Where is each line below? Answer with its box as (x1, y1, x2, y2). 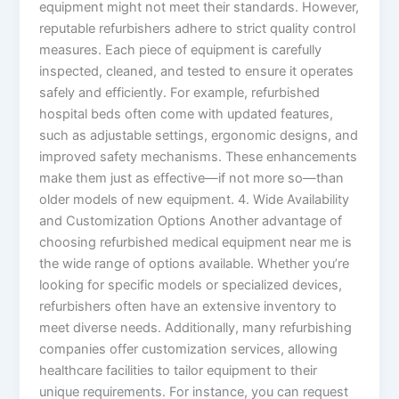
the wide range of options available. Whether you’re (39, 255, 350, 272)
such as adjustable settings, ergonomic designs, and (39, 126, 359, 143)
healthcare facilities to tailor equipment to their (39, 362, 318, 379)
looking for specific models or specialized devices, (39, 276, 343, 293)
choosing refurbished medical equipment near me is (39, 233, 353, 250)
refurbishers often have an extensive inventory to (39, 297, 338, 314)
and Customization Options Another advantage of (39, 212, 343, 229)
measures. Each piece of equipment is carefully (39, 41, 322, 58)
